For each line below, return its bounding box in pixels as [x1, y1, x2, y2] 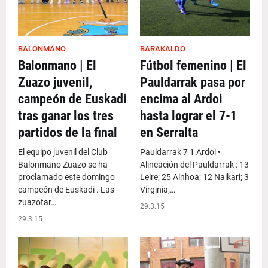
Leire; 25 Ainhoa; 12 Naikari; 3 [140, 172, 249, 182]
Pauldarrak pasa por [140, 75, 245, 90]
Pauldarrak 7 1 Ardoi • [140, 147, 223, 157]
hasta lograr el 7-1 [140, 108, 237, 123]
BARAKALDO [140, 44, 185, 53]
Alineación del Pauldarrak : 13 [140, 160, 249, 169]
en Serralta [140, 125, 198, 140]
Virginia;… [140, 185, 175, 194]
